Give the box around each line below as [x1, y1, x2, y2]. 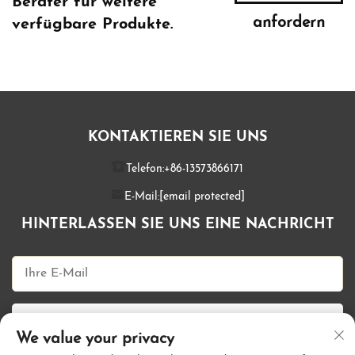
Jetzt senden [139, 314, 216, 330]
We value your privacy [16, 331, 174, 347]
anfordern [252, 15, 325, 32]
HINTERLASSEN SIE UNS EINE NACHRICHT [21, 217, 334, 233]
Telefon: [126, 163, 164, 176]
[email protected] [159, 191, 245, 204]
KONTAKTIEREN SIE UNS [87, 130, 268, 146]
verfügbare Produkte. [12, 17, 173, 33]
